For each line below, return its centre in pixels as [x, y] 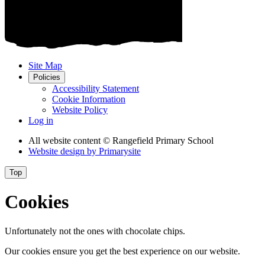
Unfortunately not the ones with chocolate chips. [95, 231]
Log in [41, 120]
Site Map [45, 65]
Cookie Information [89, 99]
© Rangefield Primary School [158, 140]
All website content [66, 140]
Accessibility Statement [96, 88]
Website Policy [80, 109]
